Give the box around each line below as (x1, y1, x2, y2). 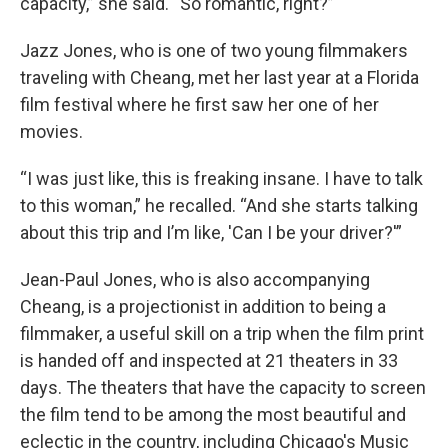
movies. (20, 121, 83, 142)
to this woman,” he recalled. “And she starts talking (20, 195, 418, 216)
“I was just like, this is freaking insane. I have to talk (20, 168, 423, 189)
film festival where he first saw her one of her (20, 94, 379, 115)
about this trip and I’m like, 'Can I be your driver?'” (20, 222, 402, 243)
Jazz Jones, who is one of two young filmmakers (20, 40, 408, 61)
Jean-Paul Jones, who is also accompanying (20, 269, 370, 290)
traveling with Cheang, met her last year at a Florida (20, 67, 419, 88)
